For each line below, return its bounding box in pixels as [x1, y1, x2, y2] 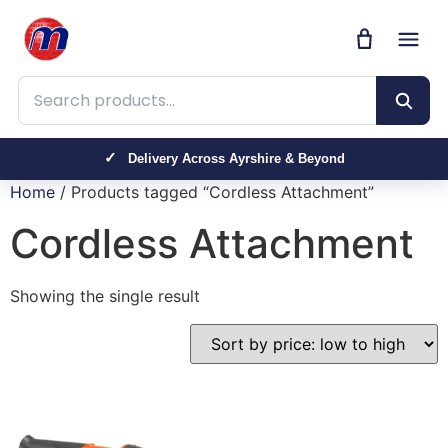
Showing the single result [10, 286, 200, 306]
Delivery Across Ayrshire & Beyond [123, 152, 345, 166]
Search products [17, 71, 149, 94]
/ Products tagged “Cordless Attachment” [55, 182, 374, 202]
